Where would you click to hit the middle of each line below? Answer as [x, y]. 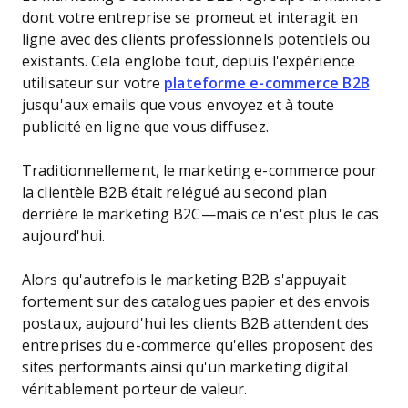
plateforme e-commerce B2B [267, 83]
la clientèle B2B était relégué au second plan [175, 193]
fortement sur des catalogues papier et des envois [196, 302]
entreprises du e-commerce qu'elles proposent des [198, 346]
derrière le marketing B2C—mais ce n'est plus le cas [201, 214]
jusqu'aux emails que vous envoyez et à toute [178, 105]
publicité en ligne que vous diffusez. [147, 127]
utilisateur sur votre [93, 83]
